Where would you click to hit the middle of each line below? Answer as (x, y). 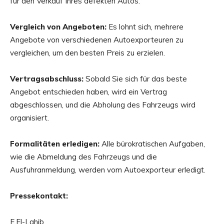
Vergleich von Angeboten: (58, 27)
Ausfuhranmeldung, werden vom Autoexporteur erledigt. (108, 170)
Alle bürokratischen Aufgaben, (152, 144)
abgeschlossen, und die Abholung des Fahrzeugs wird (103, 105)
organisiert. (29, 118)
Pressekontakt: (39, 196)
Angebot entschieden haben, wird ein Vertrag (88, 92)
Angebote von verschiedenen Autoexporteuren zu (97, 40)
